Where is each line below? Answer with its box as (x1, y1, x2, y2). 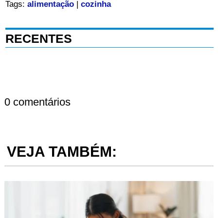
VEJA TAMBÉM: (6, 144, 117, 160)
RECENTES (5, 32, 72, 46)
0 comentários (4, 96, 71, 109)
